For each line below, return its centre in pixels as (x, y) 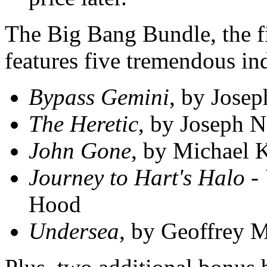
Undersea (74, 231)
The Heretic (83, 124)
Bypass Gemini (99, 97)
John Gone (80, 151)
